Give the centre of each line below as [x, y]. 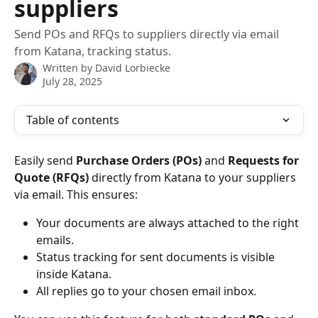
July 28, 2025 [72, 81]
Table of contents [73, 120]
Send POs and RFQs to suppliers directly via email [147, 34]
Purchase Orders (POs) [139, 160]
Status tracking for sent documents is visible [157, 257]
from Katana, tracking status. [93, 51]
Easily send [45, 160]
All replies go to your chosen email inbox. [146, 291]
